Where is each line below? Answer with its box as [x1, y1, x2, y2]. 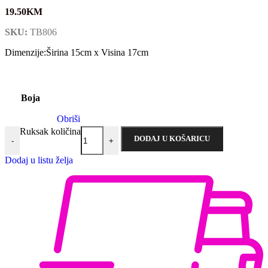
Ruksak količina [20, 126, 81, 137]
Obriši [57, 114, 80, 124]
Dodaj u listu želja [5, 155, 73, 166]
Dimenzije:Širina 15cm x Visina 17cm [5, 47, 148, 58]
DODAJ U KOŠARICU [134, 134, 210, 144]
